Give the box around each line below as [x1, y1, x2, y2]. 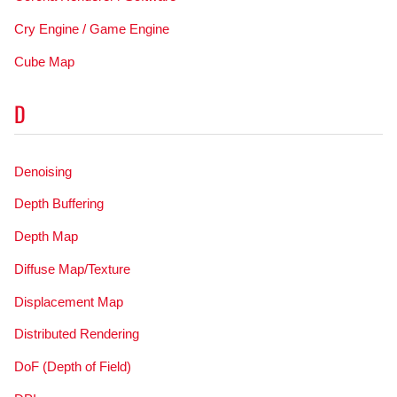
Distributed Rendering [13, 326, 139, 342]
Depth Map [13, 229, 78, 244]
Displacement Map [13, 293, 123, 309]
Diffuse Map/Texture [13, 261, 130, 276]
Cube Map [13, 53, 74, 69]
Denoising [13, 163, 72, 179]
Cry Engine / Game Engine [13, 21, 169, 36]
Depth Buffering [13, 196, 104, 212]
